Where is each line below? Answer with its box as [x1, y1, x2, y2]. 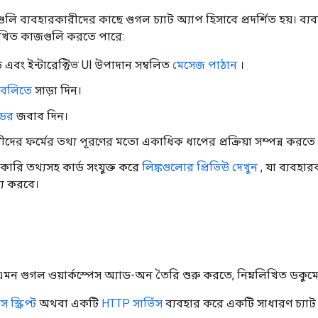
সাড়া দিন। [32, 83, 82, 97]
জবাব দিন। [13, 109, 68, 123]
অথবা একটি [36, 296, 102, 310]
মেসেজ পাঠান [172, 57, 237, 72]
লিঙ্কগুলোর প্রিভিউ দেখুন [142, 160, 258, 174]
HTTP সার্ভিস [102, 296, 163, 310]
